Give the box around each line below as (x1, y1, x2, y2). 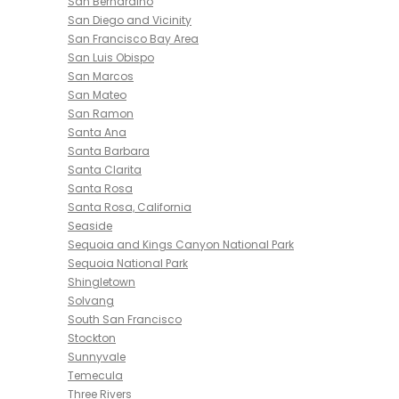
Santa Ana (68, 125, 126, 140)
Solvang (68, 293, 114, 308)
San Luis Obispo (68, 50, 154, 65)
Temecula (68, 368, 123, 383)
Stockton (68, 330, 116, 346)
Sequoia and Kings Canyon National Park (68, 237, 294, 252)
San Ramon (68, 106, 134, 121)
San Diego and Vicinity (68, 12, 191, 28)
